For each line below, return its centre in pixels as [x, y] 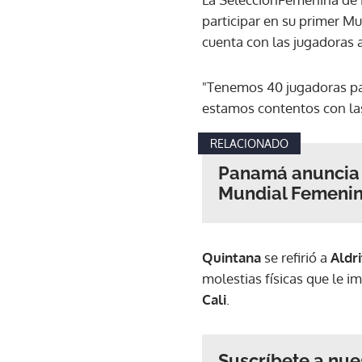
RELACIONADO [249, 143]
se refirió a [297, 257]
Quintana [233, 257]
